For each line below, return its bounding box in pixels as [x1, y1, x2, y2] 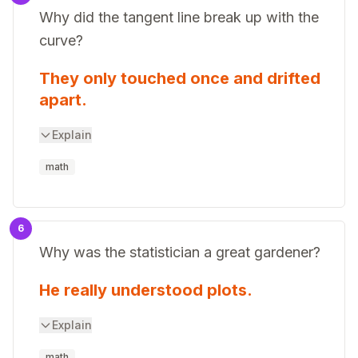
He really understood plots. [39, 280, 253, 300]
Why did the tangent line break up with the [39, 9, 319, 26]
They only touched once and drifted [39, 69, 320, 88]
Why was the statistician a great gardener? [39, 244, 320, 261]
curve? [39, 32, 83, 49]
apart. [39, 90, 87, 109]
